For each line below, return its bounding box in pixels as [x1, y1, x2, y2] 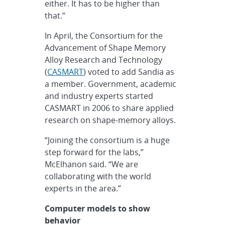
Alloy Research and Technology [45, 54, 163, 65]
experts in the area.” [45, 183, 122, 194]
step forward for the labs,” [45, 147, 144, 158]
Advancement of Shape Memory [45, 42, 166, 53]
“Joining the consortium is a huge [45, 135, 170, 146]
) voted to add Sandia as [83, 66, 175, 77]
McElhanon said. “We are [45, 159, 139, 170]
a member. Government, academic [45, 78, 177, 89]
